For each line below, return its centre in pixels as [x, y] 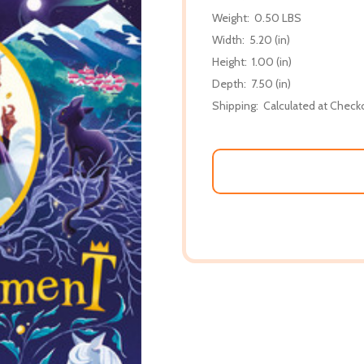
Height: [230, 61]
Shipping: [235, 105]
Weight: [231, 17]
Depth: [229, 83]
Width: [228, 39]
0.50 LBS [278, 17]
